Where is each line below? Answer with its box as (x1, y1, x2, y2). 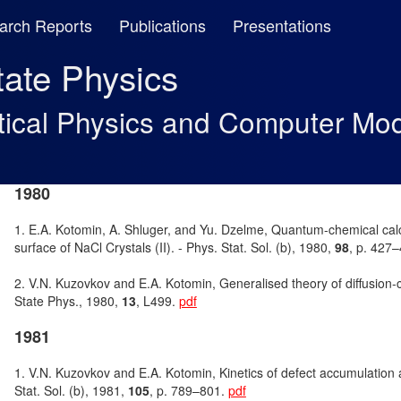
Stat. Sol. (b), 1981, (13, 381, 128, 399)
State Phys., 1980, (13, 292, 122, 310)
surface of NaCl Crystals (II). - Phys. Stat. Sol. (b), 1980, (13, 238, 335, 256)
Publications (118, 13, 206, 37)
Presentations (232, 13, 331, 37)
